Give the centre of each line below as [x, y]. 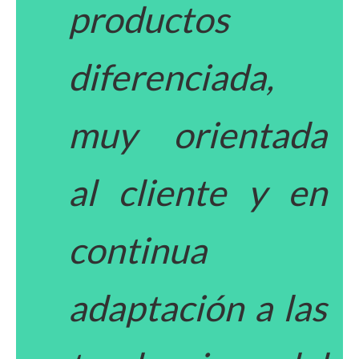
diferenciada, [171, 77]
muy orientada [198, 135]
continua [137, 250]
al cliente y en [198, 193]
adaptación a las [198, 308]
